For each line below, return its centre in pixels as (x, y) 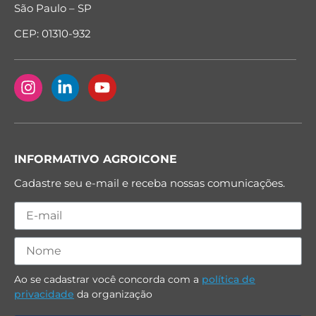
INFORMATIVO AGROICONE (96, 159)
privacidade (44, 294)
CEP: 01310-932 (53, 34)
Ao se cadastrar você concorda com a (108, 279)
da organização (113, 294)
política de (229, 279)
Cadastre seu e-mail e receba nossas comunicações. (150, 183)
